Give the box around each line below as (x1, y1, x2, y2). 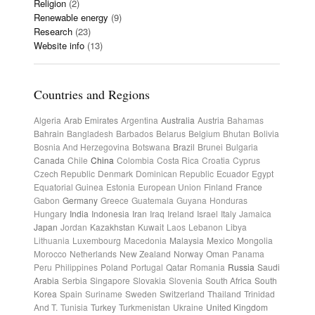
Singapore (90, 274, 130, 286)
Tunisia (60, 301, 88, 313)
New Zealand (120, 247, 171, 259)
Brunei (198, 141, 223, 153)
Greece (101, 194, 129, 206)
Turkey (91, 301, 116, 313)
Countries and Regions (34, 86, 150, 103)
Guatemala (131, 194, 174, 206)
